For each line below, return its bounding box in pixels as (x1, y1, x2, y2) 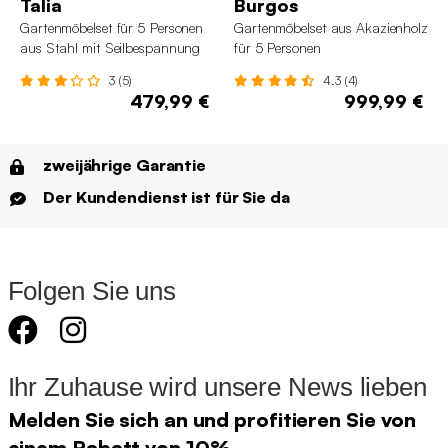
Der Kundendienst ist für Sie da (43, 186, 290, 207)
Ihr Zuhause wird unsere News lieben (7, 371, 427, 402)
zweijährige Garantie (43, 154, 206, 175)
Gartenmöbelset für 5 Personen (20, 18, 204, 36)
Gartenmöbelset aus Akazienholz (234, 18, 428, 36)
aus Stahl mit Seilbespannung (20, 38, 201, 56)
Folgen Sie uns (7, 275, 177, 306)
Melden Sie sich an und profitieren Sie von (7, 406, 417, 432)
